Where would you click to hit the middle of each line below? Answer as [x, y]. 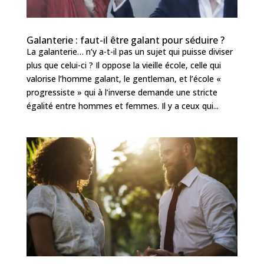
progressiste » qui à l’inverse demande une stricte [122, 92]
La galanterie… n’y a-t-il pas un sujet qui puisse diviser [129, 51]
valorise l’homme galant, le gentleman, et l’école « [123, 78]
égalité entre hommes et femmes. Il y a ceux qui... [122, 105]
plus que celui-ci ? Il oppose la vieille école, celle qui [123, 65]
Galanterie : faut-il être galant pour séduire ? [125, 40]
